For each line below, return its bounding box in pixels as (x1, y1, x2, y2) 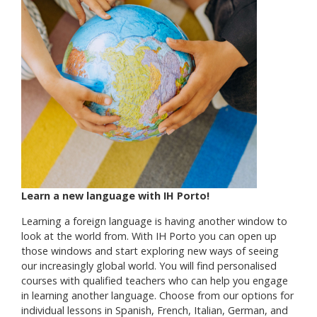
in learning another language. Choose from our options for (21, 288, 294, 302)
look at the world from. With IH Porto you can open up (21, 229, 277, 243)
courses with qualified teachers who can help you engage (21, 273, 288, 287)
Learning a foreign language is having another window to (21, 214, 287, 228)
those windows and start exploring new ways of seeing (21, 243, 279, 258)
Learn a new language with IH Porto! (21, 189, 209, 203)
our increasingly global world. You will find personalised (21, 258, 277, 272)
